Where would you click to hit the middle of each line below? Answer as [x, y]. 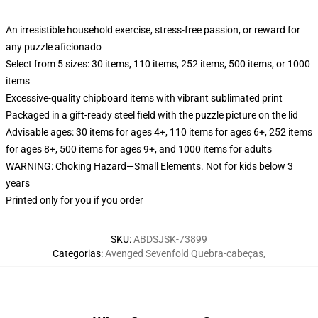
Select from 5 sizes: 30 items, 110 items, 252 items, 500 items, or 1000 [158, 64]
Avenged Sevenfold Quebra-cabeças [184, 253]
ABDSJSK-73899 [170, 239]
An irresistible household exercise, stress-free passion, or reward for [153, 30]
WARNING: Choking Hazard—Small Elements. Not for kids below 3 [149, 166]
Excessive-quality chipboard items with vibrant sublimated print [144, 98]
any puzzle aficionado [54, 47]
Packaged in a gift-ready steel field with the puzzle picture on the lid [152, 115]
